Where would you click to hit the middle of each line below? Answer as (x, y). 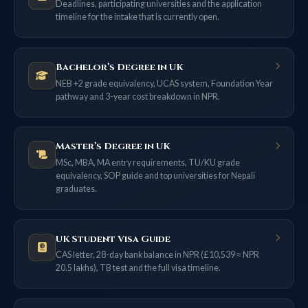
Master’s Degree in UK (113, 147)
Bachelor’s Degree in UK (120, 67)
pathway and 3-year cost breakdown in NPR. (138, 96)
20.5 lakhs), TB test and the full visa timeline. (138, 268)
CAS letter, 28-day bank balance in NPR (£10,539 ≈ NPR (157, 255)
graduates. (76, 189)
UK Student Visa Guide (113, 239)
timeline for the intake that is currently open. (137, 17)
